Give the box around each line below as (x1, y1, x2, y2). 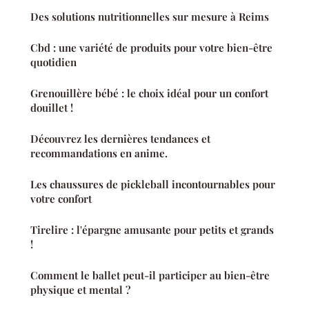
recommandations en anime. (30, 146, 168, 161)
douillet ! (30, 101, 73, 115)
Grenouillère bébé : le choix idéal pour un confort (30, 86, 268, 101)
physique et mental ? (30, 283, 130, 297)
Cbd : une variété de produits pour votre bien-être (30, 41, 272, 55)
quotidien (30, 55, 77, 70)
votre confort (30, 192, 92, 206)
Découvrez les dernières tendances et (30, 132, 210, 146)
